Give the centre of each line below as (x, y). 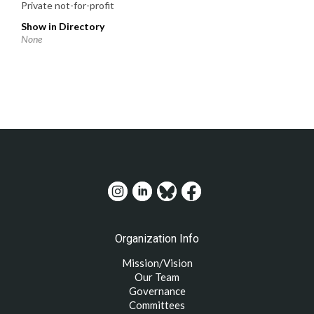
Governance (157, 291)
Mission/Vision (157, 262)
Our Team (157, 277)
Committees (157, 305)
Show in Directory (63, 26)
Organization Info (157, 238)
